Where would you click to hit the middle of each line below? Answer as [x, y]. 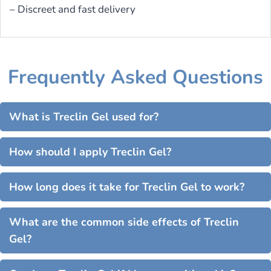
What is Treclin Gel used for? [84, 117]
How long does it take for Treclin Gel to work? [127, 187]
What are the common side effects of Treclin [124, 222]
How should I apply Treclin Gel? [90, 152]
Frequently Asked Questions [135, 77]
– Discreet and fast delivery [73, 9]
